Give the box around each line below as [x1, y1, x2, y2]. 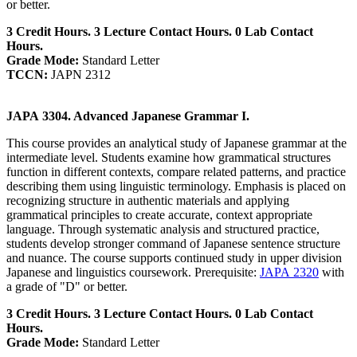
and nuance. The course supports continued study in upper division [6, 251, 342, 265]
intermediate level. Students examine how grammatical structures [6, 151, 331, 165]
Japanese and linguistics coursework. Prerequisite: [6, 265, 260, 280]
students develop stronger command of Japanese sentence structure [6, 237, 340, 251]
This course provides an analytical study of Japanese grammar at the [6, 136, 347, 151]
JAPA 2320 [260, 265, 319, 280]
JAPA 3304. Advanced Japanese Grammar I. [6, 109, 249, 124]
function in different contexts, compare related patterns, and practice [6, 165, 346, 179]
